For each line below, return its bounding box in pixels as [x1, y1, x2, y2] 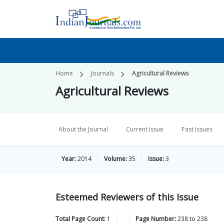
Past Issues [181, 125, 212, 133]
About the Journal [58, 125, 108, 133]
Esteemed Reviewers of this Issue [55, 191, 198, 203]
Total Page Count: [55, 214, 105, 223]
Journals [91, 69, 114, 77]
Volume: [104, 154, 127, 163]
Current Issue [126, 125, 163, 133]
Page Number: [135, 214, 176, 223]
